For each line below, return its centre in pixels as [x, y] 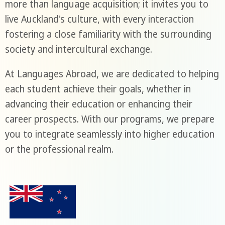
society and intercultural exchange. [78, 49]
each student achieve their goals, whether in [98, 89]
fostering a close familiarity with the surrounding [108, 34]
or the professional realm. [59, 149]
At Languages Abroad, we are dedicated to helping [112, 74]
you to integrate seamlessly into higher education [109, 134]
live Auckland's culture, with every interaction [99, 19]
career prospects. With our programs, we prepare [109, 119]
